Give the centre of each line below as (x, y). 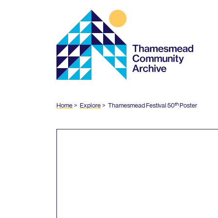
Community (75, 24)
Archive (68, 33)
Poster (188, 105)
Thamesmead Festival (137, 105)
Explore (90, 105)
